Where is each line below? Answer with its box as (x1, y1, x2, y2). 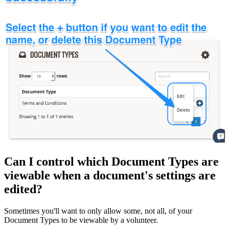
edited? (4, 182, 42, 196)
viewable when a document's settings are (4, 168, 216, 182)
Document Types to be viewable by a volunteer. (4, 215, 158, 224)
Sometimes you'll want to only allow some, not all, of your (4, 206, 192, 215)
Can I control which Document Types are (4, 154, 219, 168)
